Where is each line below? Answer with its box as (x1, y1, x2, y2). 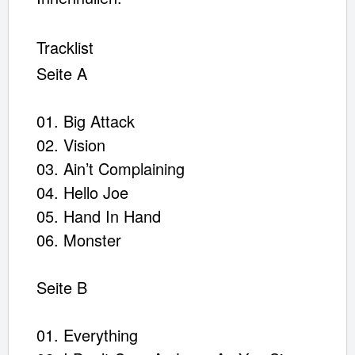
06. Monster (36, 227, 121, 251)
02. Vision (36, 132, 105, 156)
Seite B (36, 275, 87, 299)
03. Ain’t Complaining (36, 156, 185, 180)
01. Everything (36, 323, 138, 346)
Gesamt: (156, 19, 222, 42)
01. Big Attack (36, 109, 135, 132)
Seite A (36, 61, 87, 85)
